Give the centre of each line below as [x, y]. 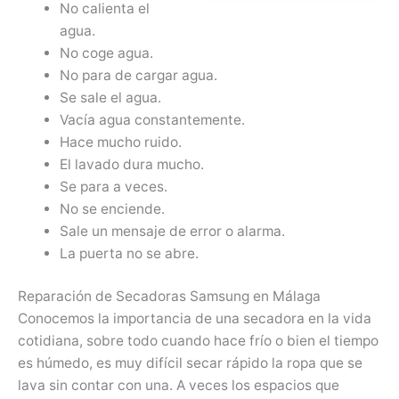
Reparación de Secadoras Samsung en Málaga [169, 297]
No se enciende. [112, 208]
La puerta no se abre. [129, 253]
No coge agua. [106, 53]
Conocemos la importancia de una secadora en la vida [195, 319]
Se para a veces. [113, 186]
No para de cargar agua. [138, 75]
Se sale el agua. [110, 97]
